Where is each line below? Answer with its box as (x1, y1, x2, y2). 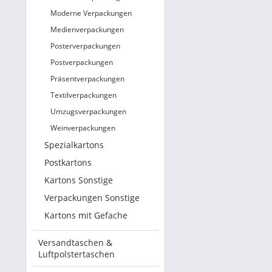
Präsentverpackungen (50, 73, 124, 84)
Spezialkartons (44, 139, 104, 151)
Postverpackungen (50, 57, 113, 67)
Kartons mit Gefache (44, 209, 127, 221)
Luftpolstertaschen (38, 248, 115, 260)
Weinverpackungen (50, 123, 115, 133)
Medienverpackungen (50, 24, 124, 35)
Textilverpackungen (50, 90, 117, 100)
